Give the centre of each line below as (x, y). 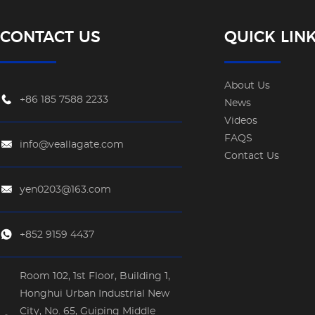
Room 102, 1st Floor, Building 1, (95, 277)
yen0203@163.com (65, 190)
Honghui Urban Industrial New (95, 294)
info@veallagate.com (72, 145)
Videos (241, 121)
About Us (247, 86)
